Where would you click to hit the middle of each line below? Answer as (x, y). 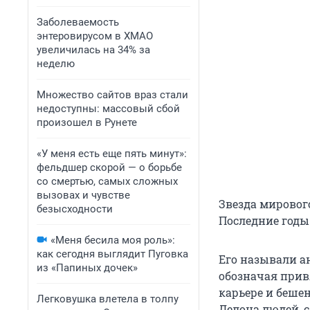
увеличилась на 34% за (93, 50)
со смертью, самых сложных (107, 181)
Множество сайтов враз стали (112, 95)
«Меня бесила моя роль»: (113, 240)
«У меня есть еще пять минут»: (112, 154)
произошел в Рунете (87, 122)
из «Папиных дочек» (87, 268)
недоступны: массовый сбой (108, 109)
